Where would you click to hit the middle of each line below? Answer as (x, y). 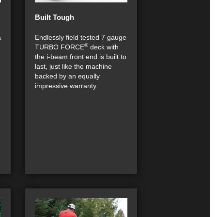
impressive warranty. (66, 86)
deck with (103, 47)
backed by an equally (67, 76)
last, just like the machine (73, 66)
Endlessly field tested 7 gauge (81, 37)
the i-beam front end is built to (81, 57)
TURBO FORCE (60, 47)
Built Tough (54, 17)
